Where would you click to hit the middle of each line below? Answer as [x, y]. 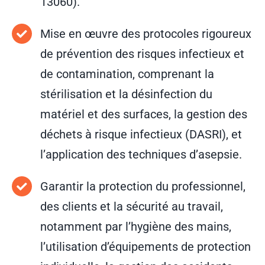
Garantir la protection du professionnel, [143, 187]
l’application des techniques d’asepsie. [141, 155]
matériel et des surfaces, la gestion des [143, 114]
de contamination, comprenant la [127, 74]
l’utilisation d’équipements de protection [145, 247]
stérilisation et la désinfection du [126, 94]
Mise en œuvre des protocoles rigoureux [146, 34]
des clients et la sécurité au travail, [131, 207]
